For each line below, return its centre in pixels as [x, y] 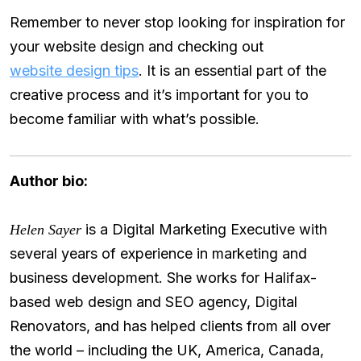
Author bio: [49, 181]
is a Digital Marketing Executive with [204, 230]
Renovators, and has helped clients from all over [170, 326]
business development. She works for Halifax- [163, 278]
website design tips [74, 71]
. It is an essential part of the [232, 71]
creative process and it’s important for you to [159, 95]
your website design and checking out [137, 47]
